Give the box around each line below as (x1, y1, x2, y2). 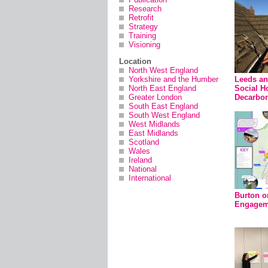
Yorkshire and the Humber (129, 75, 218, 84)
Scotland (129, 138, 159, 147)
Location (119, 57, 151, 66)
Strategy (129, 22, 158, 31)
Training (129, 31, 156, 40)
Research (129, 4, 162, 13)
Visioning (129, 40, 160, 49)
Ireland (129, 156, 152, 165)
